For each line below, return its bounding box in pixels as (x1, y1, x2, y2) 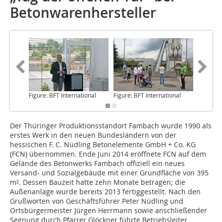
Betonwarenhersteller (10, 3, 156, 22)
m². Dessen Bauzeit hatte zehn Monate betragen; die (10, 177, 185, 187)
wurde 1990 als (161, 121, 212, 131)
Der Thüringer (10, 121, 59, 131)
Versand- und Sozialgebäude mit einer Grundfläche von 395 (10, 168, 209, 178)
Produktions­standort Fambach (59, 121, 159, 131)
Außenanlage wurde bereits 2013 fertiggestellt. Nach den (10, 187, 201, 197)
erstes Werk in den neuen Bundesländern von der (10, 130, 176, 140)
